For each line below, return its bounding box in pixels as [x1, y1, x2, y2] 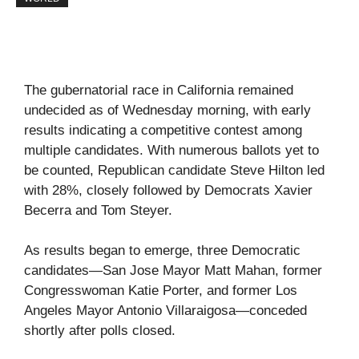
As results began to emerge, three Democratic [24, 243, 301, 258]
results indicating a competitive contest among [24, 122, 302, 138]
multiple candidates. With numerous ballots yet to [24, 142, 319, 158]
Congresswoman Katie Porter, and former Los [24, 283, 297, 298]
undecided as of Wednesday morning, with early [24, 102, 311, 118]
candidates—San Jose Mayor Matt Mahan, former [24, 263, 322, 278]
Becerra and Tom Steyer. [24, 202, 172, 218]
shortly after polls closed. [24, 323, 175, 338]
